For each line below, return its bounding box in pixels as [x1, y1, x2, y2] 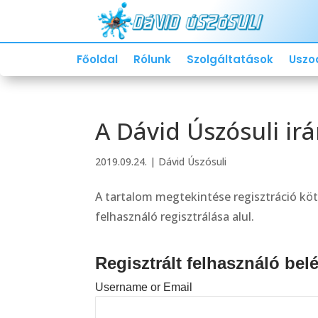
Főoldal [76, 52, 118, 67]
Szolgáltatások [186, 52, 273, 67]
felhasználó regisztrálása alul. [95, 209, 255, 225]
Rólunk [133, 52, 171, 67]
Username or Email [95, 281, 193, 294]
